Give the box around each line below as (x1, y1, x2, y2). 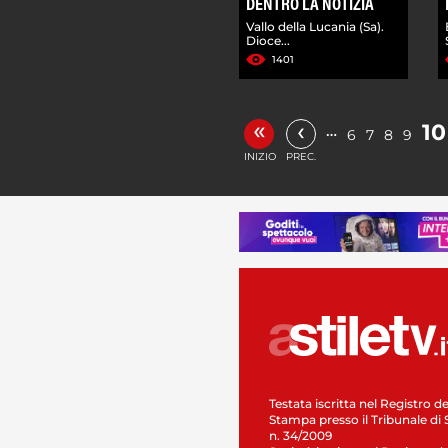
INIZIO (244, 149, 276, 163)
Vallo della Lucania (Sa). (246, 18, 384, 34)
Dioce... (246, 32, 290, 48)
